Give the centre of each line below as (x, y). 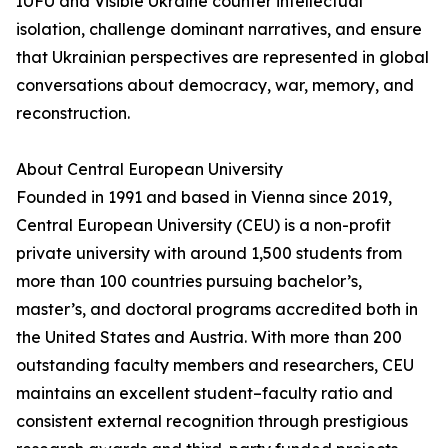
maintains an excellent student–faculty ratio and (204, 393)
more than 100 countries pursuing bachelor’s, (189, 281)
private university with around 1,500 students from (209, 253)
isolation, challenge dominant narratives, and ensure (219, 29)
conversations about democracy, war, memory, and (215, 85)
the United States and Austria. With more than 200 (209, 337)
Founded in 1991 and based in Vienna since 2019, (204, 197)
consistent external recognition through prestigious (212, 421)
